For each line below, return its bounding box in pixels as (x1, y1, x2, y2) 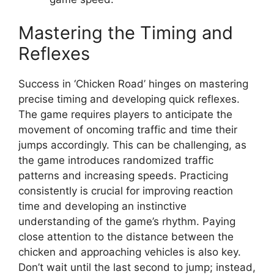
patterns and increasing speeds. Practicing (18, 169, 228, 182)
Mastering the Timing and (18, 22, 233, 44)
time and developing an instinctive (18, 200, 187, 213)
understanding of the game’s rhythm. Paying (18, 215, 235, 228)
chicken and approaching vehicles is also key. (18, 246, 241, 259)
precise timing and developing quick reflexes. (18, 93, 240, 106)
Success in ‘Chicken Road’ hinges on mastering (18, 78, 248, 91)
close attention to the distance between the (18, 231, 234, 243)
